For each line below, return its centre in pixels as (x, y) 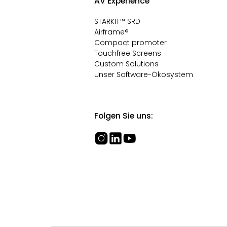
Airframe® (111, 32)
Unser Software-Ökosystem (143, 74)
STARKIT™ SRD (117, 21)
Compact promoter (130, 43)
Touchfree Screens (127, 53)
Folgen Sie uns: (123, 116)
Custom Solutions (126, 64)
